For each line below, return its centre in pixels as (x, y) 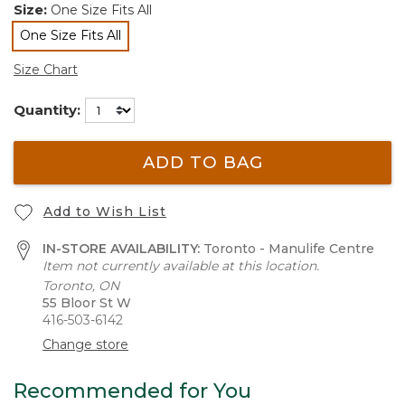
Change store (85, 344)
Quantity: (47, 109)
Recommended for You (132, 391)
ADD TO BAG (202, 163)
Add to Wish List (105, 211)
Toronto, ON (81, 286)
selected (97, 53)
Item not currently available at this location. (181, 266)
